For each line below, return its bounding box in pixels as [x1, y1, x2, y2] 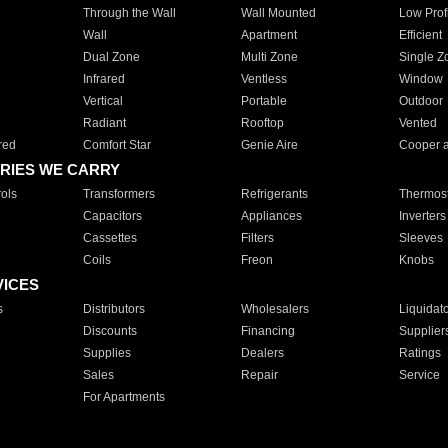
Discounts [82, 324, 137, 338]
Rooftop [240, 116, 284, 130]
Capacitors [82, 209, 142, 223]
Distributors [82, 302, 145, 316]
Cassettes [82, 231, 137, 245]
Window [398, 72, 443, 86]
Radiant [82, 116, 126, 130]
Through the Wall [82, 6, 176, 20]
